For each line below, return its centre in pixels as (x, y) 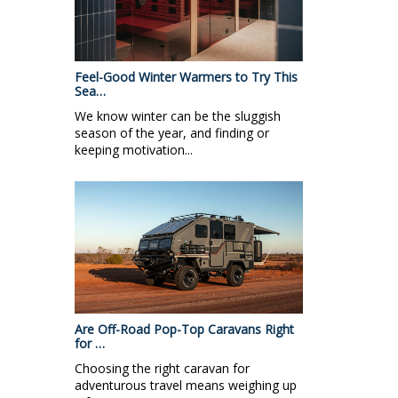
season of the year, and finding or (172, 133)
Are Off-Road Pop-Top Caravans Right (184, 330)
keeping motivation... (134, 150)
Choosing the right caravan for (162, 369)
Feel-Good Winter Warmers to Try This (186, 77)
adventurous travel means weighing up (186, 386)
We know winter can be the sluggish (178, 116)
